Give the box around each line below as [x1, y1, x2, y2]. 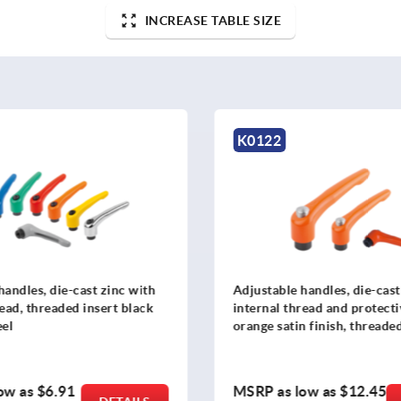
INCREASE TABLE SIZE [144, 13, 282, 28]
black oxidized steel [233, 337, 352, 352]
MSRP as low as [233, 382, 340, 399]
